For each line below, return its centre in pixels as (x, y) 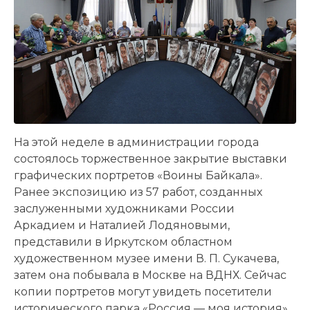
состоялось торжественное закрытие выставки (151, 158)
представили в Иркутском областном (123, 241)
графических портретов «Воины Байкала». (138, 175)
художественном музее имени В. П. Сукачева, (146, 258)
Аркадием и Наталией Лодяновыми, (122, 225)
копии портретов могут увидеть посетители (143, 291)
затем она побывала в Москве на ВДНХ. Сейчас (150, 275)
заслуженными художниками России (124, 208)
